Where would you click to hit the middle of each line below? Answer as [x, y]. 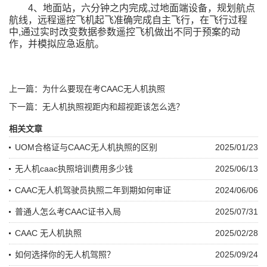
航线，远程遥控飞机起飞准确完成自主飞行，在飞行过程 [128, 20]
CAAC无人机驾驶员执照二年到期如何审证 [93, 190]
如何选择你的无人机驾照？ [65, 254]
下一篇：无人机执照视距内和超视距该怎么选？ [97, 106]
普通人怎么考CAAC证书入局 [68, 211]
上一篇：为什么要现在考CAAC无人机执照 [87, 89]
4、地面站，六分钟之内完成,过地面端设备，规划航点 [142, 8]
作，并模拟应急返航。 [57, 44]
